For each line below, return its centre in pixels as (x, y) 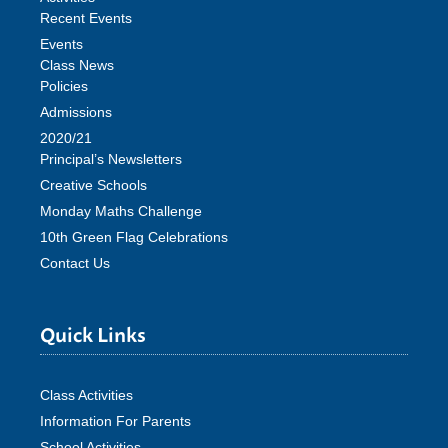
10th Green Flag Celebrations (134, 237)
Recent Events (86, 18)
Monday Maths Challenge (121, 211)
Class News (77, 65)
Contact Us (75, 263)
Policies (64, 86)
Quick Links (93, 334)
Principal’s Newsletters (111, 159)
